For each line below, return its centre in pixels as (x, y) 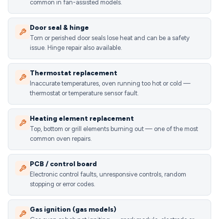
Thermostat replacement (74, 73)
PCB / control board (63, 164)
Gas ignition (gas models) (73, 209)
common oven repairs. (61, 139)
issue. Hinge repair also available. (76, 48)
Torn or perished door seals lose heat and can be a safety (110, 38)
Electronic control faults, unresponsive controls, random (108, 174)
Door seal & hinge (59, 28)
